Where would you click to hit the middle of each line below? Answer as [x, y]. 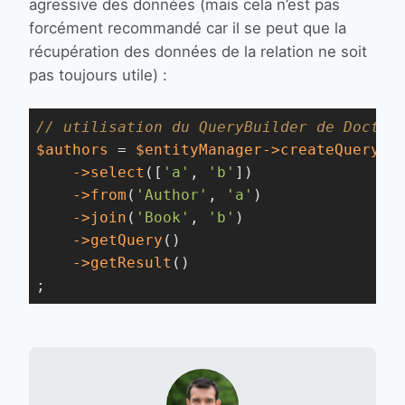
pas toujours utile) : [98, 75]
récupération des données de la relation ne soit [198, 52]
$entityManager [199, 150]
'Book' [163, 217]
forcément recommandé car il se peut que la [188, 28]
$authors [72, 150]
